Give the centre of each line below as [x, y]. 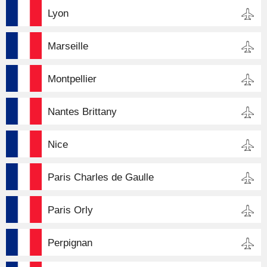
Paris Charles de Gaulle [101, 177]
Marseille [68, 46]
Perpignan [70, 243]
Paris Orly [70, 210]
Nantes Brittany [82, 111]
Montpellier [72, 79]
